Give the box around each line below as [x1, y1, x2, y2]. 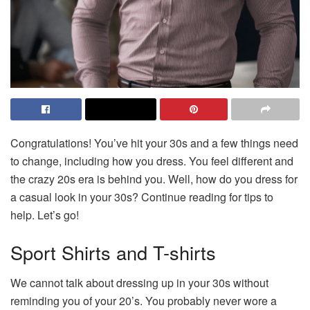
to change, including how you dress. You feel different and [10, 153, 293, 170]
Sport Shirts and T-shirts [10, 238, 216, 266]
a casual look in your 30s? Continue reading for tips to [10, 189, 273, 206]
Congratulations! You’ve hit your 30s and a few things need [10, 135, 298, 152]
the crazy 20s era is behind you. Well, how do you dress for [10, 171, 298, 188]
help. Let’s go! [10, 207, 79, 224]
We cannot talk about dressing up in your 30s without [10, 275, 268, 291]
